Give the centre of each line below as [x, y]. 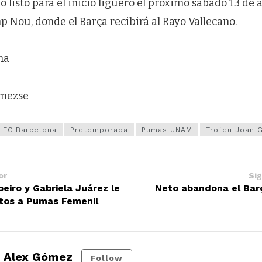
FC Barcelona [30, 130]
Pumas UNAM [167, 130]
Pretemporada [99, 130]
